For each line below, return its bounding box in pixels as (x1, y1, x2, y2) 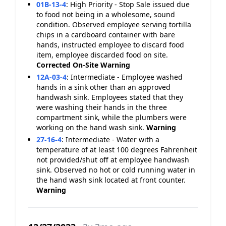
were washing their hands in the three (36, 102, 167, 112)
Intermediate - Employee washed (71, 72, 183, 82)
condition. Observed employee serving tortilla (36, 20, 191, 29)
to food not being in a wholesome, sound (36, 10, 175, 19)
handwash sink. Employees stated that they (36, 92, 183, 102)
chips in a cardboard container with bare (36, 30, 175, 39)
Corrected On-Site (36, 60, 98, 70)
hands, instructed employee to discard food (36, 40, 184, 49)
